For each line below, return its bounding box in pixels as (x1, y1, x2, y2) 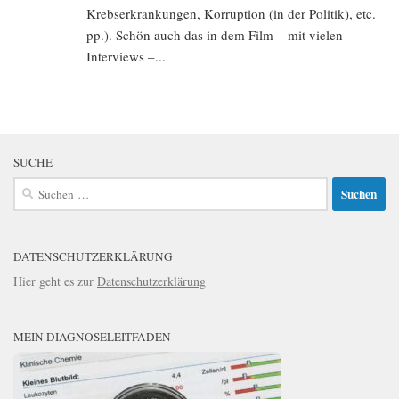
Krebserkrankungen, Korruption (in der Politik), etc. (86, 4, 376, 23)
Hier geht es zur (13, 273, 97, 290)
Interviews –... (86, 47, 166, 66)
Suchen (12, 177, 49, 195)
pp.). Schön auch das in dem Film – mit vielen (86, 26, 343, 45)
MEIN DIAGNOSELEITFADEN (13, 329, 171, 346)
